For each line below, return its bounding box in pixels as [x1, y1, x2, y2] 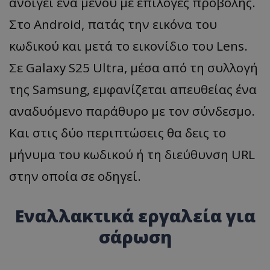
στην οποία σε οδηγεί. [9, 167, 141, 184]
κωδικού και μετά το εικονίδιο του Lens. [9, 37, 248, 54]
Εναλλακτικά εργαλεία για [14, 203, 256, 227]
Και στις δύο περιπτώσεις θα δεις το [9, 124, 226, 141]
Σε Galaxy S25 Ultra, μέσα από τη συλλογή [9, 58, 258, 76]
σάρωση [98, 224, 172, 248]
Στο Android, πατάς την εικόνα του [9, 15, 217, 33]
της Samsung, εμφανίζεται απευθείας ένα [9, 80, 257, 98]
